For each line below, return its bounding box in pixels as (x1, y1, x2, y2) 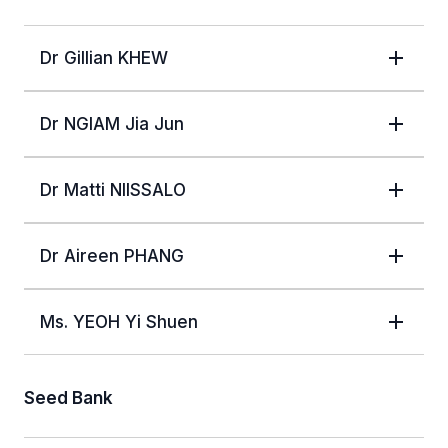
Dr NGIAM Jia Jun (40, 113, 184, 134)
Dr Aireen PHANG (40, 245, 184, 266)
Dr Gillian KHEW (40, 47, 168, 68)
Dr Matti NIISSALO (40, 179, 186, 200)
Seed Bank (24, 387, 113, 408)
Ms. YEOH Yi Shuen (40, 311, 198, 332)
